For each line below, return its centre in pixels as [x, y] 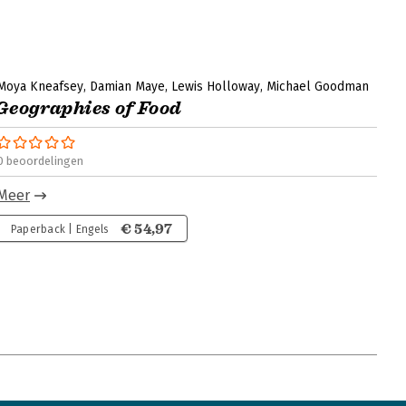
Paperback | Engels [60, 229]
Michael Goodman [318, 87]
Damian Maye [127, 87]
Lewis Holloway [216, 87]
